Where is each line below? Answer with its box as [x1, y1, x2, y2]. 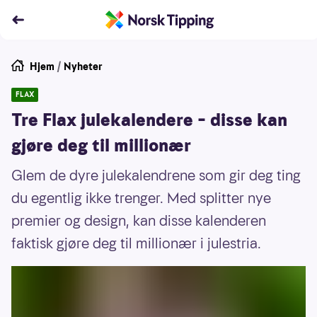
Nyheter [64, 59, 103, 74]
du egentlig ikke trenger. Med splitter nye [11, 188, 271, 208]
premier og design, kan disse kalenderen [11, 211, 266, 231]
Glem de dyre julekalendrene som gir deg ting [11, 166, 301, 185]
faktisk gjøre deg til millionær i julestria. [11, 234, 261, 253]
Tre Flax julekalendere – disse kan [11, 108, 287, 132]
